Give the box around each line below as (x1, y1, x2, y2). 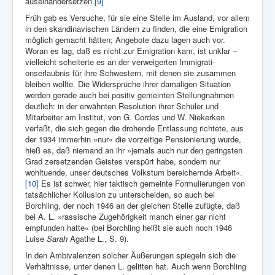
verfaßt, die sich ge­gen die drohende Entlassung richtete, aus (25, 122, 244, 134)
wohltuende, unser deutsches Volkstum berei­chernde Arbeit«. (25, 166, 242, 179)
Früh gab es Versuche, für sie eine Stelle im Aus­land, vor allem (25, 12, 250, 24)
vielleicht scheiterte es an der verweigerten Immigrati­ (25, 56, 215, 68)
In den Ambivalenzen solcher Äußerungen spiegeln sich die (25, 249, 236, 261)
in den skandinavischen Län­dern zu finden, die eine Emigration (25, 23, 247, 35)
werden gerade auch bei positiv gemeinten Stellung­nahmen (25, 89, 234, 101)
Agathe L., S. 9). (68, 233, 129, 245)
